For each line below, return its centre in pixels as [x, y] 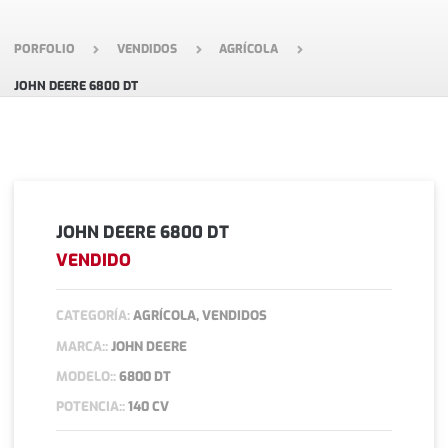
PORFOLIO [45, 48]
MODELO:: [86, 376]
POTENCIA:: [91, 407]
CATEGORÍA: [93, 316]
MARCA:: [82, 346]
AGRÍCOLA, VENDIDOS [199, 316]
